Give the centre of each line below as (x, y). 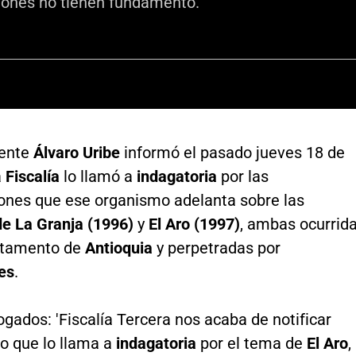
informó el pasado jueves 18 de (232, 152)
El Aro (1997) (194, 224)
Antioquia (118, 248)
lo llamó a (98, 176)
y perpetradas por (216, 248)
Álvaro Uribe (76, 152)
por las (242, 176)
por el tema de (251, 343)
